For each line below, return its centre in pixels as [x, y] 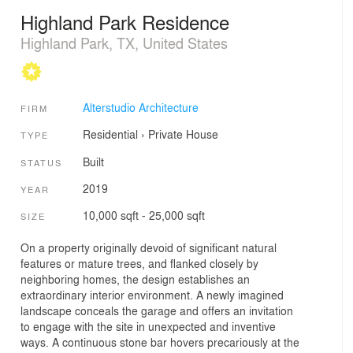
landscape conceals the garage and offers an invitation [157, 310]
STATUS [41, 162]
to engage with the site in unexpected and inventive [148, 326]
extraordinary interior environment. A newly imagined [152, 294]
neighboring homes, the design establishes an [135, 279]
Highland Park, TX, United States [124, 42]
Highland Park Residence [125, 21]
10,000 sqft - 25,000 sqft [143, 216]
